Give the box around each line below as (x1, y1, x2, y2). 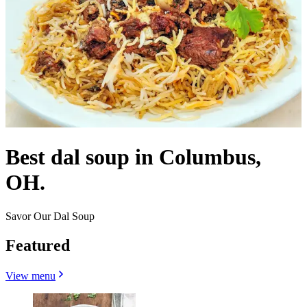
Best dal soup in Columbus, (5, 145, 261, 170)
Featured (5, 236, 70, 254)
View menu (5, 269, 56, 282)
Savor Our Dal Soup (5, 210, 95, 222)
